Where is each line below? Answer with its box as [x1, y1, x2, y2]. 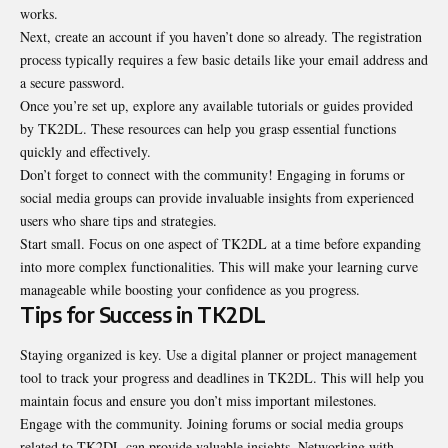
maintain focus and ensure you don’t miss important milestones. [20, 390, 377, 410]
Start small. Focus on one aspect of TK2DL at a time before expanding [20, 234, 421, 254]
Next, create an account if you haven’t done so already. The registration [20, 27, 422, 47]
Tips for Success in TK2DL [20, 301, 266, 329]
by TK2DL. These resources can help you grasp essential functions [20, 119, 396, 139]
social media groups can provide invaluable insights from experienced [20, 188, 414, 208]
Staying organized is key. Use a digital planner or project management [20, 344, 417, 364]
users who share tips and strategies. [20, 211, 217, 231]
